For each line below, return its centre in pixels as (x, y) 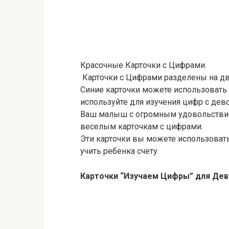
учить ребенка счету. (120, 151)
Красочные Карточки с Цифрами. (143, 65)
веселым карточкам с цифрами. (142, 127)
